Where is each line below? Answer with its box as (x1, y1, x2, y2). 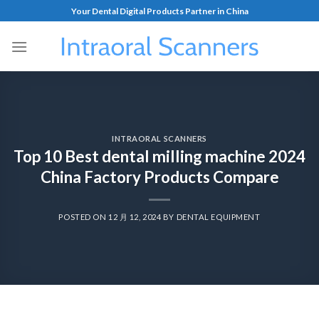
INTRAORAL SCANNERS (111, 133, 208, 143)
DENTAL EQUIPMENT (176, 212, 261, 222)
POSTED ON (58, 212, 109, 222)
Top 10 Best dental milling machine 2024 (14, 147, 305, 167)
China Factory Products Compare (40, 167, 279, 187)
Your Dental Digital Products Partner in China (70, 5, 249, 16)
